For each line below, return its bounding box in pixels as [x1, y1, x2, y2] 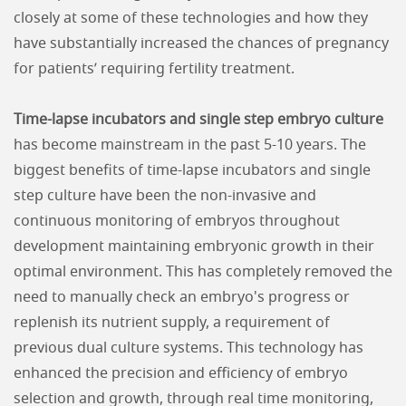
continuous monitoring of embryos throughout [14, 214, 340, 228]
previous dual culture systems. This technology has [14, 341, 363, 355]
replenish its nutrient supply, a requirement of [14, 315, 330, 330]
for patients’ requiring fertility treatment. [14, 62, 295, 76]
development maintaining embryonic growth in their [14, 239, 374, 254]
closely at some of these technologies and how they [14, 11, 368, 25]
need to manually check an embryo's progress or [14, 290, 350, 304]
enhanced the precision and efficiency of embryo [14, 366, 348, 381]
